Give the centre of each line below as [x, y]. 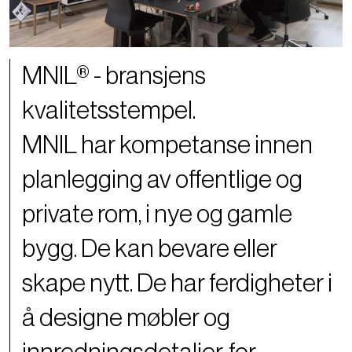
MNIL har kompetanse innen [167, 153]
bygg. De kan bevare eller [150, 257]
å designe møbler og [126, 326]
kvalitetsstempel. [109, 118]
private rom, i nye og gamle [157, 222]
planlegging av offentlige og [162, 187]
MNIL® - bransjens [114, 84]
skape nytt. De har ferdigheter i [177, 291]
